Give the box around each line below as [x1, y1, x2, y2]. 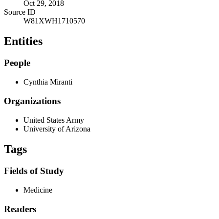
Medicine [23, 186, 52, 195]
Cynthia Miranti [23, 78, 72, 87]
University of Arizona [23, 124, 90, 133]
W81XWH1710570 [23, 16, 85, 25]
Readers [4, 203, 36, 214]
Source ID [4, 7, 36, 16]
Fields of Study [4, 166, 64, 176]
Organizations [4, 95, 61, 106]
